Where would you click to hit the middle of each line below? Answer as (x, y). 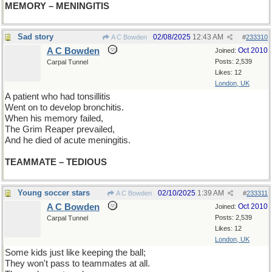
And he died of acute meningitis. (68, 140)
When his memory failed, (54, 118)
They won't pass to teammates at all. (77, 263)
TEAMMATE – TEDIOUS (56, 162)
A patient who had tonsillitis (58, 97)
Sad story (36, 37)
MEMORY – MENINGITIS (57, 6)
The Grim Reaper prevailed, (60, 129)
